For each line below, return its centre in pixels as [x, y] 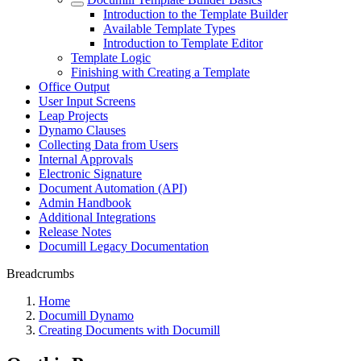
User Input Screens [87, 101]
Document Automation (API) [113, 188]
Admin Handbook [85, 203]
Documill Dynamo [86, 315]
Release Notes [75, 232]
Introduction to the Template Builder [195, 14]
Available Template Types [169, 29]
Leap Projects [73, 116]
